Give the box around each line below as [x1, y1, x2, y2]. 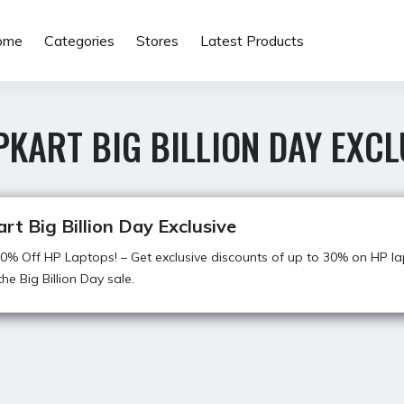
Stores [135, 32, 179, 50]
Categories [43, 32, 115, 50]
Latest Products [199, 32, 304, 50]
